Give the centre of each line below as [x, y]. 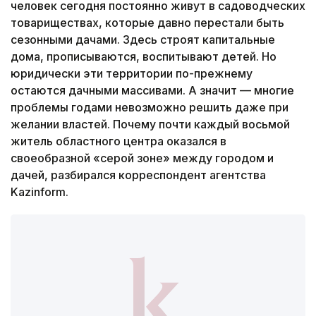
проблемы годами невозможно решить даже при [150, 107]
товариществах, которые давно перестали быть [147, 22]
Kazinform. [39, 192]
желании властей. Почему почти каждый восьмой [150, 124]
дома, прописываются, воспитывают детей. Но [144, 56]
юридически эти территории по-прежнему [132, 73]
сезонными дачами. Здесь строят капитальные [143, 39]
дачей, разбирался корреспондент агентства [138, 175]
